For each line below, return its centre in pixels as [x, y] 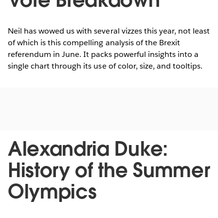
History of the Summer [109, 171]
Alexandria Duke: [88, 149]
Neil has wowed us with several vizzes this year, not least [109, 31]
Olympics [52, 192]
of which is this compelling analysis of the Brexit [94, 43]
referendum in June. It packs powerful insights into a [103, 54]
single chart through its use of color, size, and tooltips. [105, 66]
